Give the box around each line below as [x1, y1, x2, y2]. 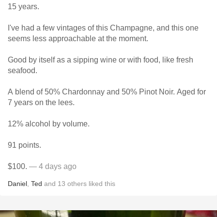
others [67, 180, 87, 187]
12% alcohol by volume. [8, 120, 92, 128]
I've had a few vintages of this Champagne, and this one [8, 24, 199, 32]
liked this [87, 180, 115, 187]
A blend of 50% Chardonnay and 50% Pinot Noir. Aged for [8, 88, 206, 96]
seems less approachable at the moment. [8, 34, 150, 43]
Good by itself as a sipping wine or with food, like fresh [8, 56, 193, 64]
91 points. [8, 141, 41, 149]
